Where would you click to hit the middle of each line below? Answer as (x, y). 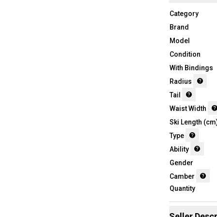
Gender (181, 163)
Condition (185, 54)
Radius (180, 82)
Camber (182, 177)
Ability (179, 149)
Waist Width (188, 109)
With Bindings (191, 68)
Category (184, 14)
